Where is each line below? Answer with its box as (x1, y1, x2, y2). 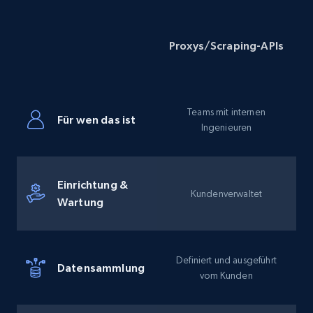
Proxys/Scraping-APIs (168, 38, 284, 52)
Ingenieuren (201, 122, 252, 133)
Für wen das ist (57, 112, 136, 126)
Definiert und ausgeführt (176, 254, 277, 265)
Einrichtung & (57, 178, 129, 191)
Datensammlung (57, 261, 145, 274)
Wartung (57, 196, 104, 208)
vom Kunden (200, 270, 253, 281)
